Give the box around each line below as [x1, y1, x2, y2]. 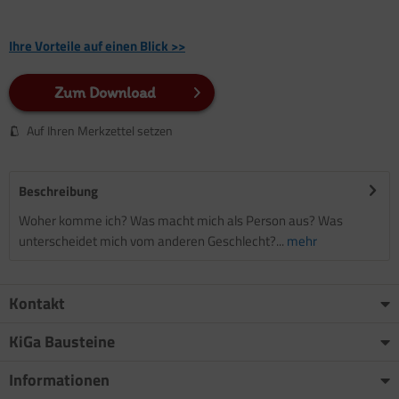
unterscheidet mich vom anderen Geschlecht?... [19, 230, 284, 251]
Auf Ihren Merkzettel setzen [27, 120, 173, 140]
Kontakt [9, 290, 65, 315]
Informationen [9, 367, 110, 392]
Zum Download [53, 82, 156, 102]
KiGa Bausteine [9, 329, 115, 354]
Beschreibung [19, 180, 98, 201]
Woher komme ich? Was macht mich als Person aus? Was [19, 209, 343, 231]
